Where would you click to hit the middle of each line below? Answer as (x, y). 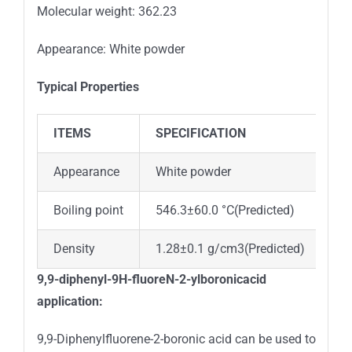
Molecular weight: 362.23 (106, 11)
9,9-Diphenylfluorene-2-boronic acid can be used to (176, 339)
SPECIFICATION (200, 133)
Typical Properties (88, 86)
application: (70, 301)
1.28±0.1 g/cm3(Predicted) (230, 248)
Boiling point (88, 210)
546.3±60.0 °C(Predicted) (225, 210)
